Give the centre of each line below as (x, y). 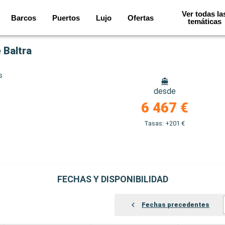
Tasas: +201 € (165, 123)
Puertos (66, 18)
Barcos (23, 18)
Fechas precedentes (176, 205)
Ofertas (140, 18)
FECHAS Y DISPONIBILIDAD (113, 179)
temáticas (204, 21)
